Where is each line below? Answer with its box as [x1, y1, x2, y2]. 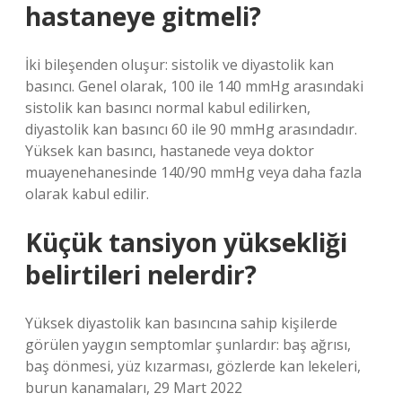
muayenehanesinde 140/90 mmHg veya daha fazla [25, 162, 362, 182]
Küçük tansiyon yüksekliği [25, 225, 347, 259]
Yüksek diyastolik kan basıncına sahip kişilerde [25, 313, 337, 333]
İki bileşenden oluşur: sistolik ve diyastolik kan [25, 55, 334, 74]
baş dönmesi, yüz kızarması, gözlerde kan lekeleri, [25, 356, 361, 376]
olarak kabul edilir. [25, 184, 149, 204]
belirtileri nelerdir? [25, 258, 257, 292]
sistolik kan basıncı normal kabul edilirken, [25, 98, 310, 118]
